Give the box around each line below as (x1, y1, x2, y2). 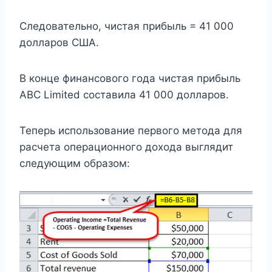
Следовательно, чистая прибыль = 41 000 (19, 20, 234, 33)
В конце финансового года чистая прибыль (19, 72, 240, 85)
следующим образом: (19, 157, 130, 170)
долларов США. (19, 36, 99, 49)
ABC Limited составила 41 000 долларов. (19, 89, 229, 101)
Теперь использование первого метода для (19, 124, 242, 137)
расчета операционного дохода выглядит (19, 141, 233, 154)
